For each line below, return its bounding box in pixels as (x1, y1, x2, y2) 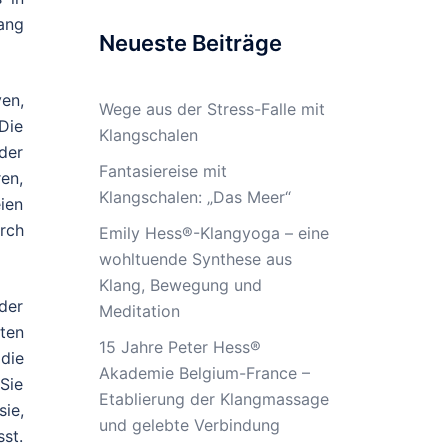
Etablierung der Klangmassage (98, 389, 329, 409)
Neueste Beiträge (98, 30, 282, 56)
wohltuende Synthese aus (98, 249, 292, 269)
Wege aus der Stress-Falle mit (98, 99, 325, 119)
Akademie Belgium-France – (98, 363, 310, 383)
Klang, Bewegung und (98, 275, 262, 295)
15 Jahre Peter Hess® (98, 337, 261, 357)
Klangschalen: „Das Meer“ (98, 187, 291, 207)
